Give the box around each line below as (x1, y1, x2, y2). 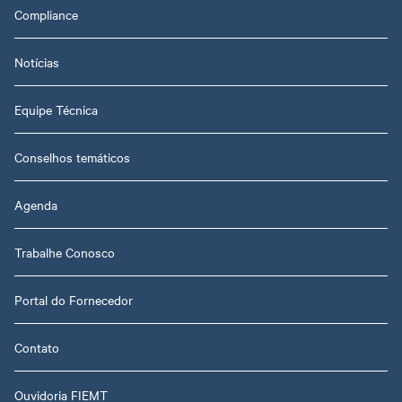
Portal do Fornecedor (14, 291, 133, 310)
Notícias (14, 53, 59, 72)
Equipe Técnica (14, 100, 98, 119)
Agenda (14, 196, 57, 214)
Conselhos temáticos (14, 148, 130, 167)
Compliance (14, 5, 78, 24)
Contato (14, 338, 59, 357)
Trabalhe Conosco (14, 243, 115, 262)
